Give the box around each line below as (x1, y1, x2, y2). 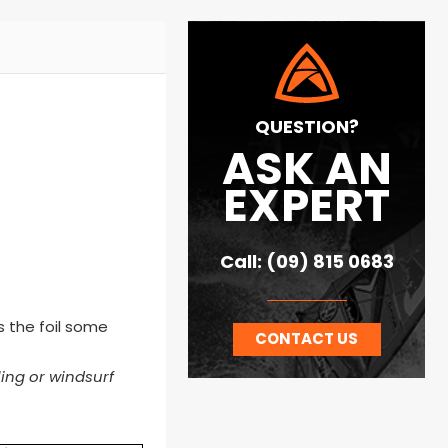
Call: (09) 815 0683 (219, 248, 394, 280)
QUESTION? (254, 112, 359, 144)
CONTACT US (255, 326, 359, 353)
